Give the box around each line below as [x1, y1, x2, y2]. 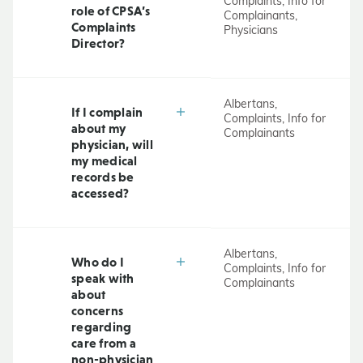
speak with [71, 271, 135, 285]
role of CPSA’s [71, 3, 151, 18]
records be [71, 169, 135, 184]
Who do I [71, 254, 124, 269]
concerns [71, 303, 123, 318]
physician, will [71, 137, 153, 152]
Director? [71, 36, 126, 50]
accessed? [71, 186, 130, 200]
